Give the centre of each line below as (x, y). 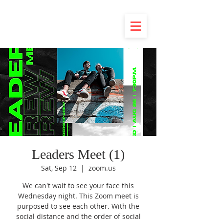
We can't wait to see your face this (78, 186)
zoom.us (102, 168)
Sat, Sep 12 (59, 168)
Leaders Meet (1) (78, 154)
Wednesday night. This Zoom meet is (78, 196)
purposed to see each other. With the (78, 206)
